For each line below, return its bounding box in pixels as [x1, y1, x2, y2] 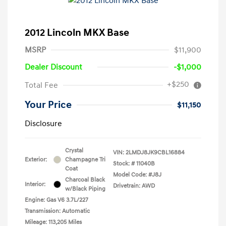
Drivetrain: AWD [113, 182, 155, 190]
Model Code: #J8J [113, 171, 161, 179]
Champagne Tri [65, 155, 105, 163]
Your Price [25, 98, 72, 111]
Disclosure [25, 118, 62, 129]
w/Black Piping [65, 185, 105, 193]
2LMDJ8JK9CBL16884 [126, 148, 185, 156]
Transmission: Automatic [25, 207, 90, 215]
